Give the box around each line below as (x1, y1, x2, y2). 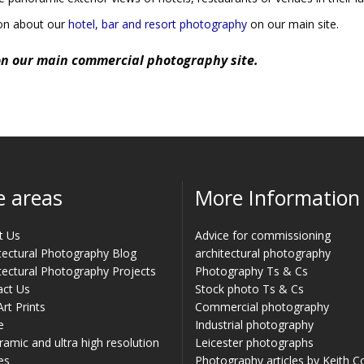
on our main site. (247, 15, 339, 32)
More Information (195, 183, 360, 211)
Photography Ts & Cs (195, 262, 308, 279)
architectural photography (195, 245, 331, 261)
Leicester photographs (195, 334, 314, 350)
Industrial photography (195, 316, 314, 332)
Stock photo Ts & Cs (195, 280, 304, 297)
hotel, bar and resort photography (68, 15, 247, 32)
